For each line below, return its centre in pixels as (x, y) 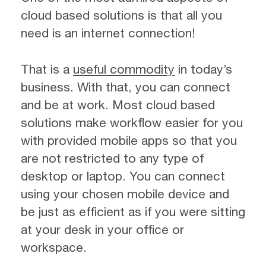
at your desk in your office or (102, 229)
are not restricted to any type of (112, 158)
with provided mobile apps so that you (129, 140)
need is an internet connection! (108, 32)
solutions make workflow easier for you (132, 122)
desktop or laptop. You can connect (123, 176)
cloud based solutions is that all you (121, 15)
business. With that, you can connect (126, 87)
